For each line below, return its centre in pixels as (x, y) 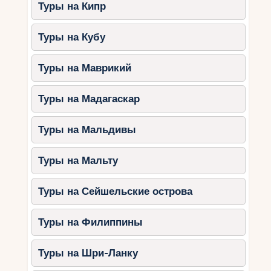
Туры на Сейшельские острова (116, 191)
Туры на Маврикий (85, 68)
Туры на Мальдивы (87, 129)
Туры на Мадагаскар (89, 99)
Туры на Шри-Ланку (88, 253)
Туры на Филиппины (91, 222)
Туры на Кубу (72, 37)
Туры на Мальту (78, 160)
